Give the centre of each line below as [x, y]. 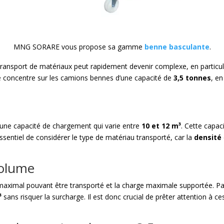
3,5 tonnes [192, 78]
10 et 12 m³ [161, 126]
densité [208, 137]
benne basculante [177, 47]
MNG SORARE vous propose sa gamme [79, 47]
